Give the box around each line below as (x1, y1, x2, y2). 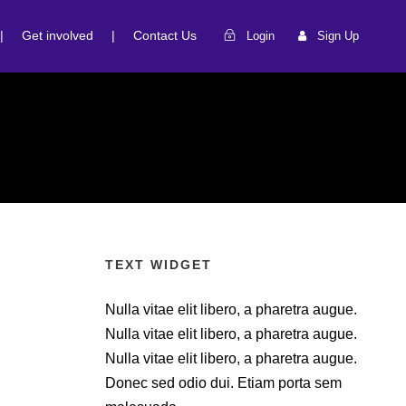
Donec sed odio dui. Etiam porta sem (105, 375, 342, 391)
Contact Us (133, 28, 197, 43)
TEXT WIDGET (105, 257, 212, 272)
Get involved (22, 28, 93, 43)
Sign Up (317, 29, 359, 43)
